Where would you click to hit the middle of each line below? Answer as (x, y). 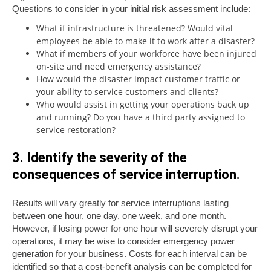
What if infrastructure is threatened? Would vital (135, 28)
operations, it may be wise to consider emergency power (123, 241)
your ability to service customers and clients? (127, 91)
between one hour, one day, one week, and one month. (119, 215)
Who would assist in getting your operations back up (143, 104)
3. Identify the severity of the (100, 157)
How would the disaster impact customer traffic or (138, 79)
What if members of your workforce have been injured (146, 53)
